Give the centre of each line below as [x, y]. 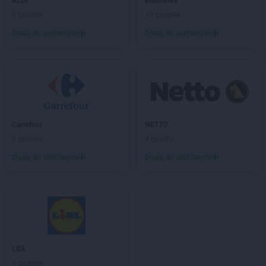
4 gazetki [159, 139]
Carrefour [27, 125]
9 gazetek [27, 139]
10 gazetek [162, 15]
